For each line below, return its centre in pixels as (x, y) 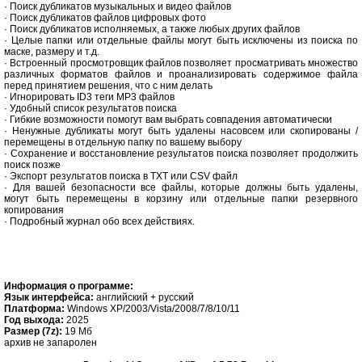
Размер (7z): (33, 331)
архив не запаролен (51, 343)
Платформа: (34, 309)
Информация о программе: (69, 286)
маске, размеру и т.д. (52, 52)
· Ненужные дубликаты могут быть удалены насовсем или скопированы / (181, 131)
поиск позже (32, 165)
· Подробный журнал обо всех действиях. (99, 221)
